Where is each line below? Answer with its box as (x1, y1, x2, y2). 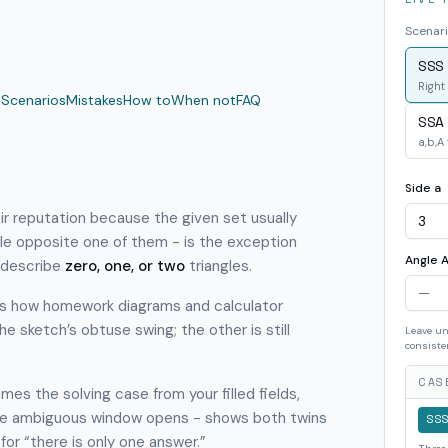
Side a (405, 180, 441, 196)
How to (123, 91, 171, 109)
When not (171, 91, 236, 109)
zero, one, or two (65, 256, 185, 276)
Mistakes (66, 91, 123, 109)
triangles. (189, 256, 252, 276)
